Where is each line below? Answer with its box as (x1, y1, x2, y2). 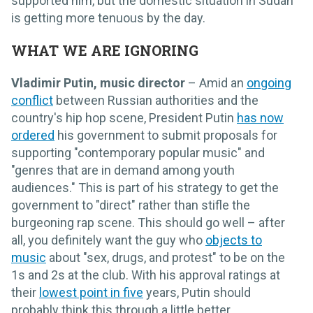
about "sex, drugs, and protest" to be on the (46, 249, 285, 265)
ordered (11, 127, 54, 143)
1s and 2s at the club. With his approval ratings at (11, 267, 280, 282)
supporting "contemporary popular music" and (11, 145, 265, 160)
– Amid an (185, 75, 247, 90)
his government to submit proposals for (54, 127, 277, 143)
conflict (11, 92, 53, 108)
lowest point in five (39, 284, 143, 300)
